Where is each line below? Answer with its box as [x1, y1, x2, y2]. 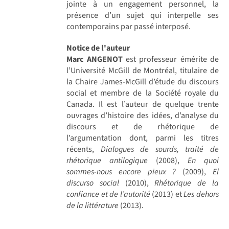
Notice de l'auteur [66, 42, 130, 54]
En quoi [188, 154, 219, 166]
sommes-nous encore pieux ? [66, 166, 176, 177]
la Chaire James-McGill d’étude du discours [66, 76, 219, 87]
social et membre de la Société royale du [66, 87, 219, 99]
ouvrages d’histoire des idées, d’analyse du [66, 109, 219, 121]
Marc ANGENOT [66, 53, 123, 65]
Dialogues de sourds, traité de [100, 143, 219, 155]
